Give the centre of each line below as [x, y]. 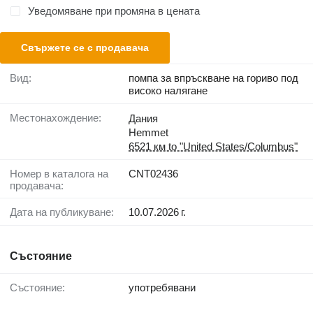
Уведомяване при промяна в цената [114, 11]
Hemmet [148, 133]
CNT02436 [153, 174]
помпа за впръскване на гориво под [213, 78]
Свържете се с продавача [85, 48]
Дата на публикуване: [65, 212]
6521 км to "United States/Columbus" [213, 147]
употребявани [162, 288]
